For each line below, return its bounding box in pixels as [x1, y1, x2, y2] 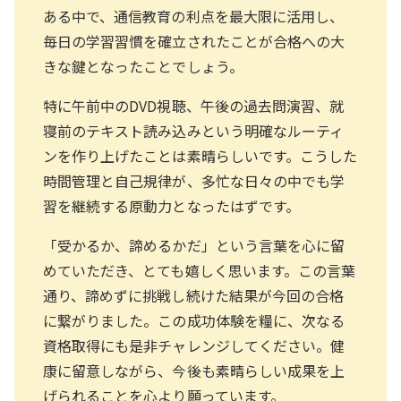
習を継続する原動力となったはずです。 [43, 194, 300, 217]
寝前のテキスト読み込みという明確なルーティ [43, 119, 345, 141]
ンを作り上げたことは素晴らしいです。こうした [43, 144, 358, 166]
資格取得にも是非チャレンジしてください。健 [43, 334, 346, 356]
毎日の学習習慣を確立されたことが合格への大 [43, 30, 346, 52]
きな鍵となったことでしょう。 [43, 55, 243, 77]
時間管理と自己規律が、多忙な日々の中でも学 [43, 169, 346, 192]
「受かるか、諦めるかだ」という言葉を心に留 [43, 234, 346, 256]
